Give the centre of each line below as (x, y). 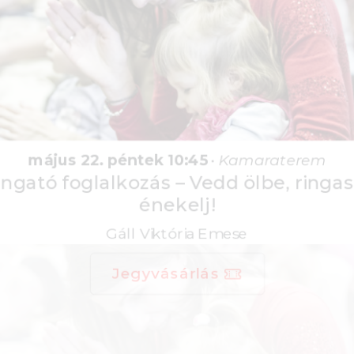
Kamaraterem (259, 154)
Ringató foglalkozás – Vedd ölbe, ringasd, (177, 173)
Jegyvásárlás (168, 251)
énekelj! (177, 192)
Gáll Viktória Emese (177, 217)
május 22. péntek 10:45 (126, 154)
